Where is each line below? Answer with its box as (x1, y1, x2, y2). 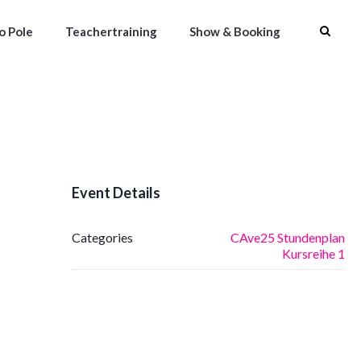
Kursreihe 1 (281, 246, 345, 261)
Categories (71, 230, 133, 245)
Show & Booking (189, 23, 280, 39)
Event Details (71, 184, 160, 201)
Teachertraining (65, 23, 157, 39)
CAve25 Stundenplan (230, 230, 345, 245)
